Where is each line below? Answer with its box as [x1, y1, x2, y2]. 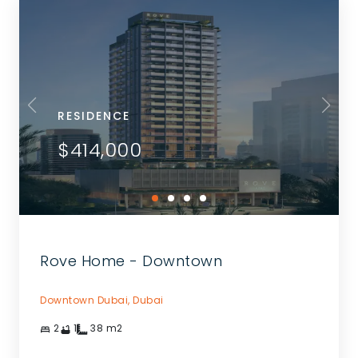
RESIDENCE [58, 107, 130, 124]
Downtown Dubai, [40, 292, 130, 307]
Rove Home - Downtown [40, 251, 222, 272]
